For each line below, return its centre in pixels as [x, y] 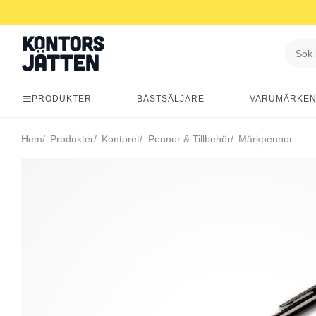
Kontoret [120, 139]
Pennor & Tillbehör [188, 139]
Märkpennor [264, 139]
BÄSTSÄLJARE [171, 99]
